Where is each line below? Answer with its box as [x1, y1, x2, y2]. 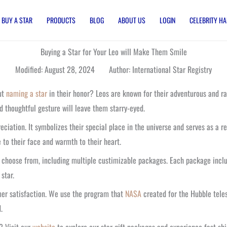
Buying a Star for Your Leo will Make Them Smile [40, 46, 187, 58]
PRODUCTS [47, 15, 75, 25]
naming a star [6, 87, 47, 99]
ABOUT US [118, 15, 145, 25]
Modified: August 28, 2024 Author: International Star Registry [15, 63, 212, 75]
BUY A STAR [2, 15, 32, 25]
